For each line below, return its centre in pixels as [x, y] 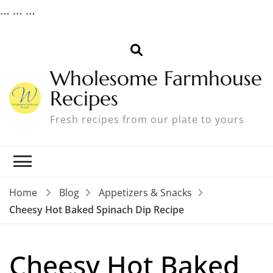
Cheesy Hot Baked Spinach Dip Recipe [97, 209]
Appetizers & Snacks [145, 193]
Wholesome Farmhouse [156, 79]
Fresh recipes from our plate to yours [147, 120]
